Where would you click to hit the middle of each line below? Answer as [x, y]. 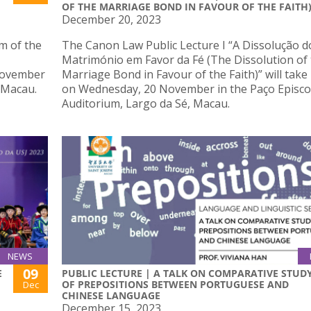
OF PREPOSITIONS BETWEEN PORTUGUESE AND [175, 285]
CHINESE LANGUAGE [111, 296]
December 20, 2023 [111, 19]
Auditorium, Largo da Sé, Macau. [146, 103]
